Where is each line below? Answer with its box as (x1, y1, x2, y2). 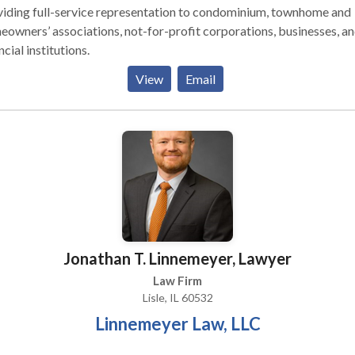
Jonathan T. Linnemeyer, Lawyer (63, 249, 292, 268)
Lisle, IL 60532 (142, 291, 213, 304)
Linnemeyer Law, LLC (94, 313, 261, 334)
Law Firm (153, 273, 202, 288)
